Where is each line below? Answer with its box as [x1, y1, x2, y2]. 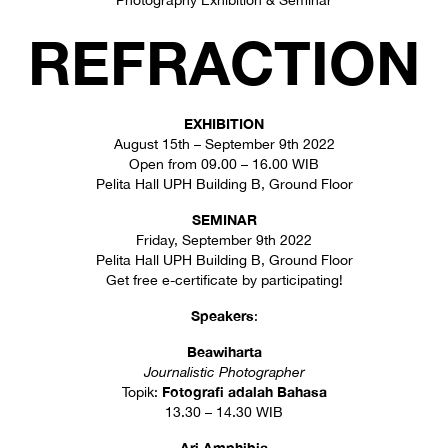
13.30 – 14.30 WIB [165, 404, 283, 420]
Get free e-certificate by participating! [105, 272, 343, 288]
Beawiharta [186, 343, 262, 360]
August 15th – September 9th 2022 [113, 136, 335, 152]
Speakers [190, 307, 254, 324]
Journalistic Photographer [143, 364, 305, 380]
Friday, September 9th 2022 [136, 232, 312, 248]
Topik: [121, 384, 162, 400]
